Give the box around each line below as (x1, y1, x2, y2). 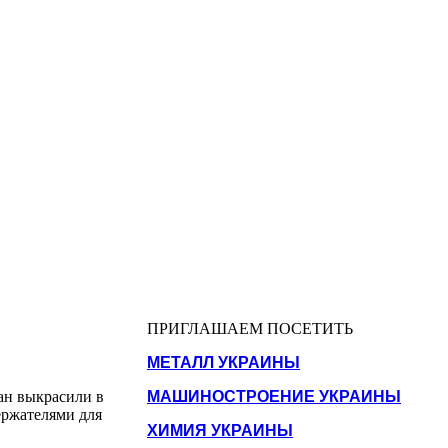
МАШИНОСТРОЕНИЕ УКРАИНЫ (147, 387, 401, 405)
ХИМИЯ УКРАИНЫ (147, 421, 293, 439)
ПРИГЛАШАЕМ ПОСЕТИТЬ (147, 319, 353, 337)
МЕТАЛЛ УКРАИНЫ (147, 353, 300, 371)
